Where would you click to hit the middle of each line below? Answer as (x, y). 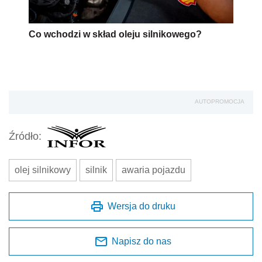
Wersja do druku (142, 206)
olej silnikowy (43, 170)
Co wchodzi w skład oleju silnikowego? (115, 34)
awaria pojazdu (154, 170)
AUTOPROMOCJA (220, 101)
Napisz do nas (142, 241)
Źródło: (25, 137)
